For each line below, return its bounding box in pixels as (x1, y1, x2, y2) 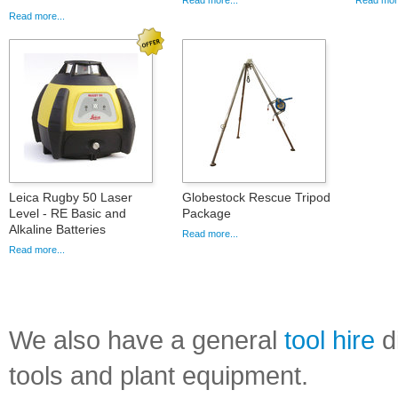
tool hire (284, 325, 375, 355)
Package (182, 206, 231, 221)
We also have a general (9, 325, 284, 355)
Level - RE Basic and (9, 206, 126, 221)
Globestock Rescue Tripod (182, 190, 330, 205)
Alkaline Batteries (9, 222, 106, 237)
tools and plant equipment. (9, 361, 308, 391)
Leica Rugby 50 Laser (9, 190, 132, 205)
